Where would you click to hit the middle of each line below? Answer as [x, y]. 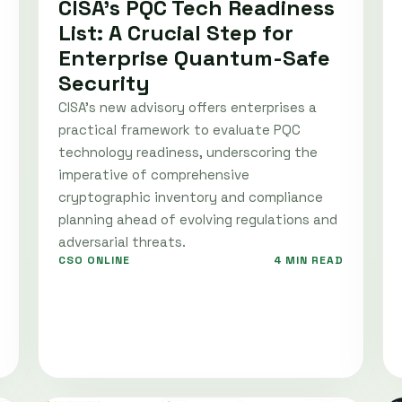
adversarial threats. [122, 241]
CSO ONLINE [94, 260]
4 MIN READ [309, 260]
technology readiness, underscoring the [188, 152]
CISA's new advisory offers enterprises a [188, 107]
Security [104, 83]
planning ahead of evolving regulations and [198, 219]
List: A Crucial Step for [176, 32]
